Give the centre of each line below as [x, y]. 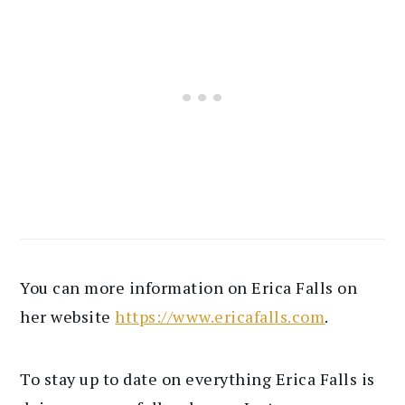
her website [68, 316]
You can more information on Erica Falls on [189, 287]
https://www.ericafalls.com [220, 316]
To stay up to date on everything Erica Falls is [198, 378]
